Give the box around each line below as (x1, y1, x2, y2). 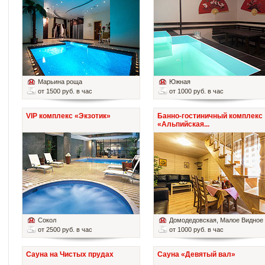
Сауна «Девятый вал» (157, 250, 235, 259)
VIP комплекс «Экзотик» (26, 112, 111, 121)
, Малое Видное (216, 216, 263, 224)
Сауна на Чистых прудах (26, 250, 114, 259)
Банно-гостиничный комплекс (157, 112, 263, 121)
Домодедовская (169, 216, 216, 224)
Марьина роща (38, 78, 82, 86)
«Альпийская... (157, 120, 209, 129)
